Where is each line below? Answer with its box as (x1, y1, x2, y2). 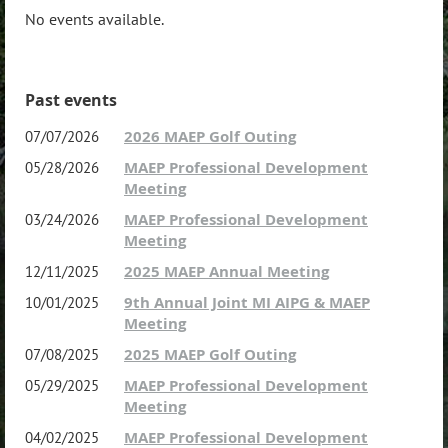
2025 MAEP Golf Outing (124, 344, 296, 365)
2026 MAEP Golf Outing (124, 126, 296, 147)
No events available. (25, 9, 164, 29)
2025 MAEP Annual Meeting (124, 261, 329, 282)
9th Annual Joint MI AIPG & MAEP (124, 292, 370, 313)
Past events (25, 89, 117, 111)
